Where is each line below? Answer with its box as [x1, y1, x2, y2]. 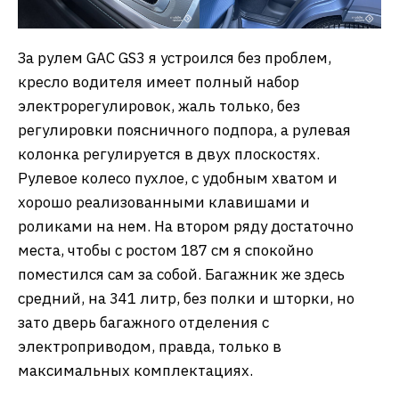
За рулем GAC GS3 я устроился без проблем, [18, 47, 331, 68]
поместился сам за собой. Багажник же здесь [18, 264, 345, 284]
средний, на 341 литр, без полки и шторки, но [18, 288, 354, 308]
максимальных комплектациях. [18, 360, 253, 380]
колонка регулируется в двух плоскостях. [18, 143, 320, 164]
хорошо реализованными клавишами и [18, 191, 310, 212]
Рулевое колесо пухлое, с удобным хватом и [18, 167, 338, 188]
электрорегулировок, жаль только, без [18, 95, 300, 116]
